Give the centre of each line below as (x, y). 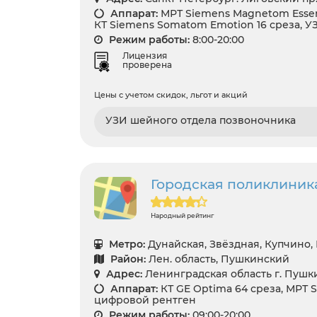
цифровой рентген (145, 300)
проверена (147, 65)
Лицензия (145, 56)
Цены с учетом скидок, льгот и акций (171, 95)
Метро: (126, 244)
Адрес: (123, 274)
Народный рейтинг (182, 216)
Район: (127, 259)
